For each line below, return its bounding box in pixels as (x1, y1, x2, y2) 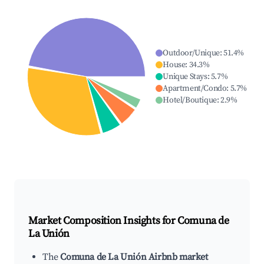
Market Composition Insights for (28, 214, 178, 228)
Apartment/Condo (163, 83, 227, 94)
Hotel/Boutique (163, 95, 217, 106)
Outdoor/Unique (163, 48, 220, 59)
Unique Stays (163, 71, 207, 82)
